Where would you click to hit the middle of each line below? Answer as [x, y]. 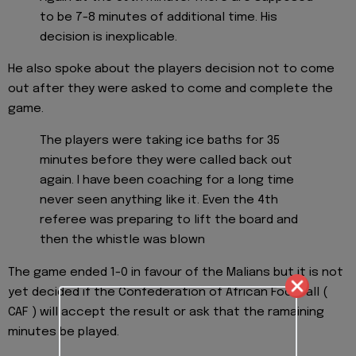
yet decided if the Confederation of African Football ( [168, 292]
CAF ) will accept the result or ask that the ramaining [166, 312]
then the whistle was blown [122, 240]
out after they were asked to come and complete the [170, 89]
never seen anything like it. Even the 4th [159, 201]
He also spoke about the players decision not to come [171, 69]
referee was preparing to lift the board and [169, 221]
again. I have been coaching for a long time [167, 181]
